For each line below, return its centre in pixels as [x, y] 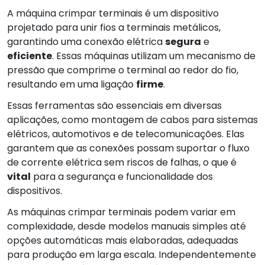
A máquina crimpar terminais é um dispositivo [113, 13]
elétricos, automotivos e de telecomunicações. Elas [126, 134]
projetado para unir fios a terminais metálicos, [114, 27]
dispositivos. [35, 190]
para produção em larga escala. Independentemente [132, 254]
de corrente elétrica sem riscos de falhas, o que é [122, 162]
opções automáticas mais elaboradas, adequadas [123, 240]
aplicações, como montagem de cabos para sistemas [132, 119]
